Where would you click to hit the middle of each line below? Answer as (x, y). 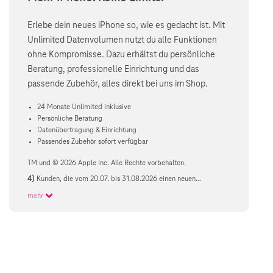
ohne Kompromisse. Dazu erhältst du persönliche (121, 55)
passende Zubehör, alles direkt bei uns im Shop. (118, 84)
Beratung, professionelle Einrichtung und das (113, 70)
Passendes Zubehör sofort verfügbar (93, 142)
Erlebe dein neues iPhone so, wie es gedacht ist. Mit (126, 26)
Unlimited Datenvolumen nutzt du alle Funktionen (122, 41)
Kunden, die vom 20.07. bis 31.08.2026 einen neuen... (119, 179)
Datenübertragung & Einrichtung (87, 130)
